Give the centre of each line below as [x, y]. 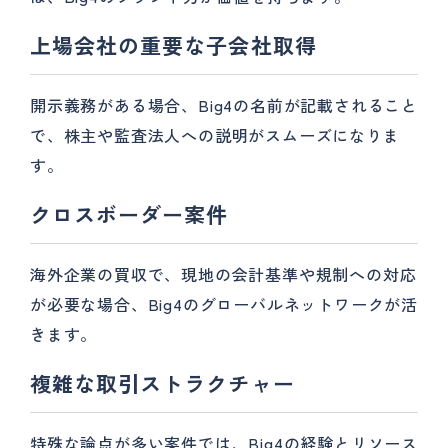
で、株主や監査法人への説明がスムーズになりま [215, 135]
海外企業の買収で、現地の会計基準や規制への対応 [223, 274]
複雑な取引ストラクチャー [162, 383]
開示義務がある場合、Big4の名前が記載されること [224, 105]
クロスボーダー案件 [129, 214]
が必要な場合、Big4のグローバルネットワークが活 [224, 304]
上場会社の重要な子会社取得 [173, 45]
